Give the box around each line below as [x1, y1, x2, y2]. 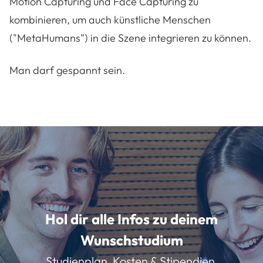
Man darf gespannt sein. [9, 63, 125, 77]
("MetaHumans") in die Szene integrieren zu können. [9, 31, 251, 45]
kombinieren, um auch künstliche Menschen [9, 13, 211, 27]
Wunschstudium [80, 231, 183, 249]
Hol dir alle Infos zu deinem [45, 210, 218, 228]
